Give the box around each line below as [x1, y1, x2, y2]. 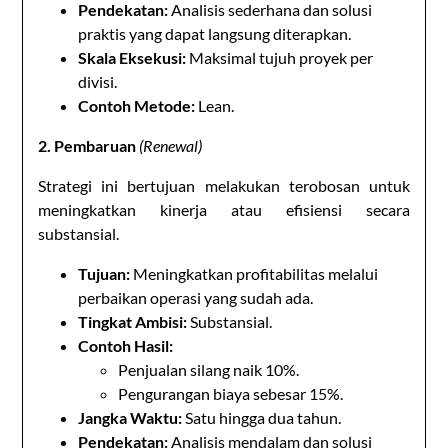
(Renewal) [136, 135, 203, 155]
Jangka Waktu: [78, 407, 183, 427]
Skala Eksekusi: [78, 47, 187, 67]
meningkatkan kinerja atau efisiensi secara [38, 199, 410, 219]
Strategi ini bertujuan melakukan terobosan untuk [38, 175, 410, 195]
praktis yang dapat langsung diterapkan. [78, 23, 352, 43]
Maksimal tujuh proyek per [186, 47, 374, 67]
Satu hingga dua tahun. [182, 407, 342, 427]
